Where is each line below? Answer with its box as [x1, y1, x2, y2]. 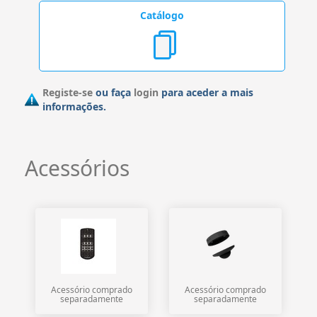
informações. [42, 99, 106, 113]
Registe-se [42, 85, 93, 99]
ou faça [93, 85, 134, 99]
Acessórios [25, 153, 129, 183]
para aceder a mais [158, 85, 253, 99]
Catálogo [140, 8, 184, 22]
